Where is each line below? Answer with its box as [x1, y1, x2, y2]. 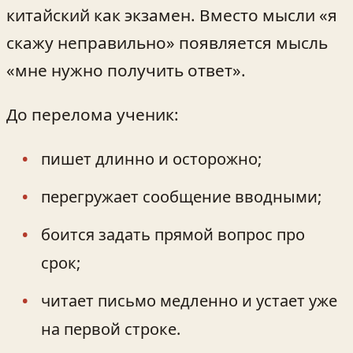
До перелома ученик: [6, 102, 179, 125]
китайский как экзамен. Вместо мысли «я [6, 3, 337, 26]
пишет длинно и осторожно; [41, 147, 262, 169]
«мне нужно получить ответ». [6, 58, 246, 81]
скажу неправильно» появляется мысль [6, 31, 328, 54]
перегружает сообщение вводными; [41, 185, 321, 207]
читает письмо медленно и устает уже [41, 289, 337, 311]
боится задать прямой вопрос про [41, 223, 305, 245]
